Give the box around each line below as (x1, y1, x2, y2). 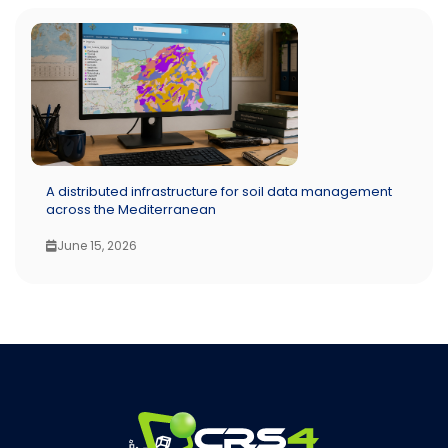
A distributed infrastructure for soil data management (46, 182, 392, 202)
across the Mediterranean (46, 200, 216, 220)
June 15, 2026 (57, 237, 137, 255)
